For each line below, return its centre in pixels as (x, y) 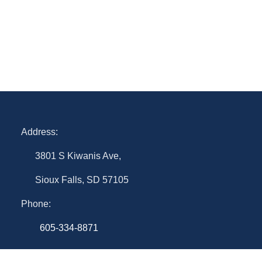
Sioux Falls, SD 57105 (82, 180)
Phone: (36, 204)
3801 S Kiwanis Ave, (78, 156)
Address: (39, 132)
